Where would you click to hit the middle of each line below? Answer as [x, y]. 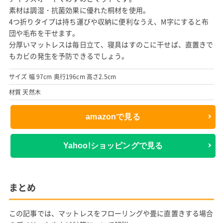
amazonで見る [113, 117]
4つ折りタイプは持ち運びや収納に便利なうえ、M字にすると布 [109, 21]
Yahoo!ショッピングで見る [113, 146]
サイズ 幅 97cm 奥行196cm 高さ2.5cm [62, 76]
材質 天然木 [25, 92]
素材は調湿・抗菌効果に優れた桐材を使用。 [79, 10]
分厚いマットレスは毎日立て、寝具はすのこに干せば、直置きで [111, 44]
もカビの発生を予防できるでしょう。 [69, 56]
